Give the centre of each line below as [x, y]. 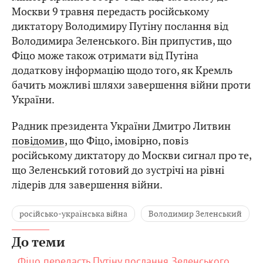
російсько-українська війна [73, 214]
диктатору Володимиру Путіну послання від [120, 26]
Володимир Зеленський [195, 214]
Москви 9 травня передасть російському [110, 12]
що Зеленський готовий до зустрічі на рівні [118, 170]
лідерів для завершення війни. [87, 185]
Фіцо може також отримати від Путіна [105, 56]
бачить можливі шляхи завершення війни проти [131, 85]
